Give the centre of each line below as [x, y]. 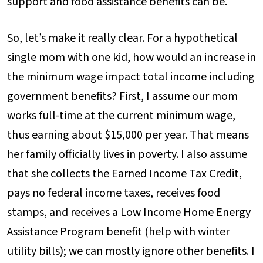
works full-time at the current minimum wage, [121, 115]
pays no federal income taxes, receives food [114, 193]
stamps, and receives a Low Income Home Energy [129, 212]
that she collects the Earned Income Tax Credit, [124, 173]
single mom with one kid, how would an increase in [131, 57]
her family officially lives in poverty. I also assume [127, 154]
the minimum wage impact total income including [131, 77]
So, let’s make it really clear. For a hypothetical [122, 38]
